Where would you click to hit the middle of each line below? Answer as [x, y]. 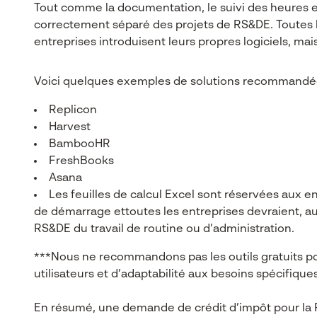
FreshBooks [81, 161]
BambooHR [80, 144]
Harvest [70, 127]
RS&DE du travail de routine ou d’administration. [164, 229]
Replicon [73, 110]
